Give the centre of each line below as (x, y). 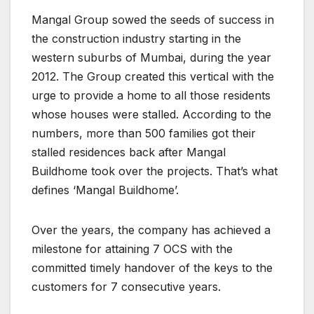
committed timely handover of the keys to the (152, 267)
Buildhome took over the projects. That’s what (155, 171)
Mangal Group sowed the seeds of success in (153, 19)
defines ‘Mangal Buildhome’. (105, 190)
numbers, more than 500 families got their (144, 133)
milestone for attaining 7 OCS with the (132, 248)
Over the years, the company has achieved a (151, 230)
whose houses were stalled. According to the (151, 114)
